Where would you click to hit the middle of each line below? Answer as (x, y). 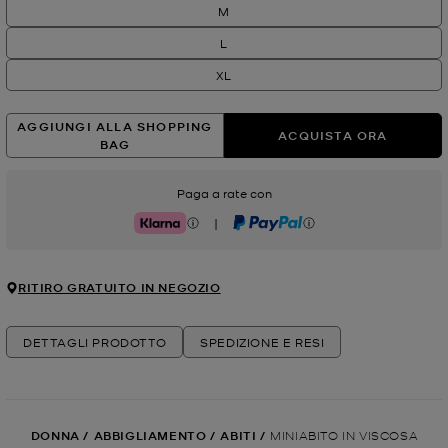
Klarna (151, 229)
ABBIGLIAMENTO (150, 436)
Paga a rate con (224, 193)
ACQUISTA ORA (333, 135)
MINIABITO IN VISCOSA (344, 435)
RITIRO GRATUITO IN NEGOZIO (119, 288)
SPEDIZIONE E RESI (262, 342)
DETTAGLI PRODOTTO (95, 342)
